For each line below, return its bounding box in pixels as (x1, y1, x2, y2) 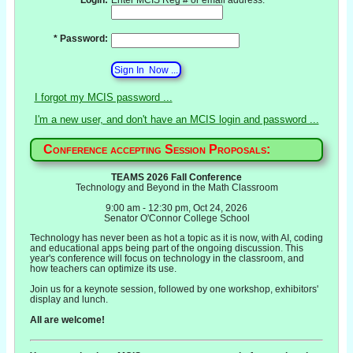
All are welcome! (29, 314, 105, 325)
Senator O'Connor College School (103, 213, 250, 224)
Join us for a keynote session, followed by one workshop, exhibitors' (29, 284, 318, 295)
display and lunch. (29, 294, 108, 305)
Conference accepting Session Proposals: (43, 143, 270, 157)
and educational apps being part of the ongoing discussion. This (29, 243, 303, 254)
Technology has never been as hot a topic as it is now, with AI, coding (29, 232, 323, 243)
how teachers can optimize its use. (29, 263, 176, 274)
